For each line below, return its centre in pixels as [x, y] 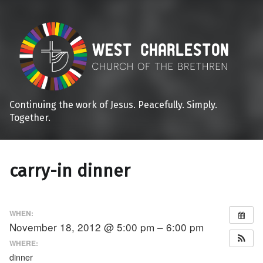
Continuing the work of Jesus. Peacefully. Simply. [113, 104]
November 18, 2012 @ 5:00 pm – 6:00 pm [107, 227]
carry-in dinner [70, 171]
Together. [30, 117]
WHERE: [24, 243]
